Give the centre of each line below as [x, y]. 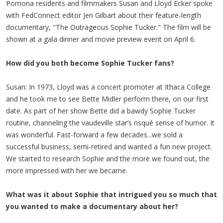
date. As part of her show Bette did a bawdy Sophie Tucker [101, 111]
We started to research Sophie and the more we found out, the [108, 159]
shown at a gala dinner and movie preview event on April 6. [101, 39]
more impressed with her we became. [67, 170]
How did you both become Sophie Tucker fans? [90, 63]
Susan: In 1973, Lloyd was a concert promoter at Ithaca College [108, 87]
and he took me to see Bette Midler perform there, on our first [107, 99]
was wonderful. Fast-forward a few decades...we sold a [94, 135]
